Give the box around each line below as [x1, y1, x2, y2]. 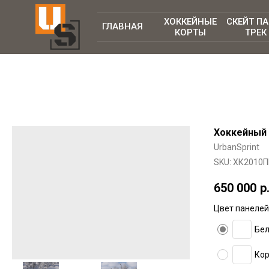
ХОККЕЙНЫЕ [163, 16, 217, 27]
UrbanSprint [214, 142, 259, 152]
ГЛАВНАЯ [102, 21, 143, 32]
